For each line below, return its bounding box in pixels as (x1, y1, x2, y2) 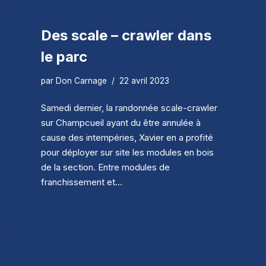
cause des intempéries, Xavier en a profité (41, 131, 213, 143)
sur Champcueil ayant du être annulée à (41, 116, 201, 128)
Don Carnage (56, 75, 107, 85)
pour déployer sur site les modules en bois (41, 146, 214, 158)
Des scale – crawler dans (41, 26, 211, 44)
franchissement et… (41, 176, 125, 188)
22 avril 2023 (119, 75, 169, 85)
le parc (41, 47, 87, 65)
